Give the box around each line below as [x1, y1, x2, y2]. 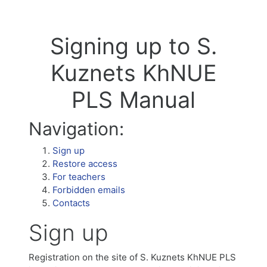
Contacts [52, 197, 90, 209]
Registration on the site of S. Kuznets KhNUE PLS [29, 252, 236, 263]
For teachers [52, 171, 105, 182]
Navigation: [29, 118, 124, 139]
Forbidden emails [52, 184, 125, 195]
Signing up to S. [50, 33, 217, 60]
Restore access [52, 158, 117, 169]
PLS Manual [72, 86, 195, 113]
